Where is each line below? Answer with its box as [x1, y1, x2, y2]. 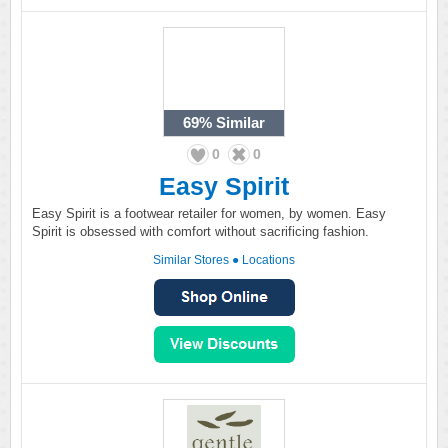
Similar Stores [153, 253, 229, 267]
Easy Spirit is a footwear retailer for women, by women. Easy [32, 206, 386, 221]
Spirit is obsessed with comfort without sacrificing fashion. [32, 224, 369, 239]
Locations [242, 253, 295, 267]
